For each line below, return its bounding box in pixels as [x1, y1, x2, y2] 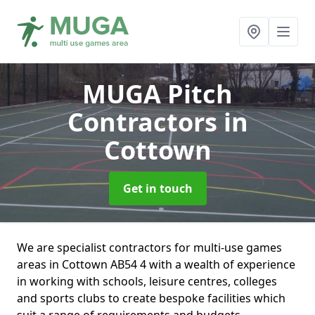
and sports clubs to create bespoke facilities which [17, 290, 285, 306]
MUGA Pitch [82, 77, 233, 111]
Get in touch [122, 181, 193, 196]
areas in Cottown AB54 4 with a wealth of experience [17, 257, 295, 272]
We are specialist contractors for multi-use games [17, 240, 282, 255]
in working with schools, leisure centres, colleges [17, 274, 277, 289]
